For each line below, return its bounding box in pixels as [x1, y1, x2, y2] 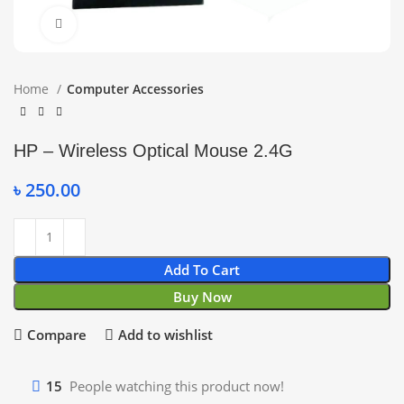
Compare [26, 326, 87, 344]
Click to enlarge [77, 16, 162, 33]
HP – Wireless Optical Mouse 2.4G [14, 140, 293, 161]
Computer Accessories [67, 80, 204, 98]
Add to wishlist [117, 326, 213, 344]
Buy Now [172, 287, 232, 306]
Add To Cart [164, 260, 240, 279]
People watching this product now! [69, 377, 284, 396]
